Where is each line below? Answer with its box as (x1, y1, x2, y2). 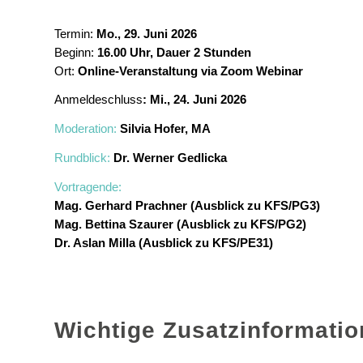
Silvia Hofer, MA (120, 122, 211, 136)
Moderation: (54, 122, 117, 136)
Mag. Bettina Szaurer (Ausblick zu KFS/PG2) (54, 216, 306, 231)
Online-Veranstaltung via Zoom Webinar (78, 63, 303, 78)
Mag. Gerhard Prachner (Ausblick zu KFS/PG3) (54, 198, 320, 212)
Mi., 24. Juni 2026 (150, 92, 246, 107)
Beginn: (54, 45, 94, 59)
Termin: (54, 26, 93, 41)
